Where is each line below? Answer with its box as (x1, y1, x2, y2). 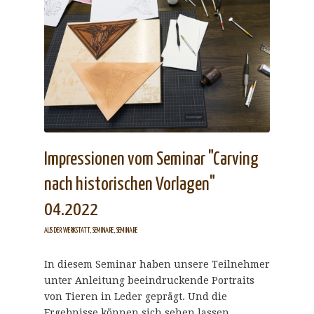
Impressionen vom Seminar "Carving (43, 150, 259, 170)
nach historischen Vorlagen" (43, 175, 215, 195)
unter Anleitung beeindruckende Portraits (43, 275, 254, 287)
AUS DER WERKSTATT (43, 227, 90, 235)
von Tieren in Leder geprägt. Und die (43, 291, 227, 303)
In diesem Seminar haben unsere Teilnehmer (43, 259, 270, 271)
